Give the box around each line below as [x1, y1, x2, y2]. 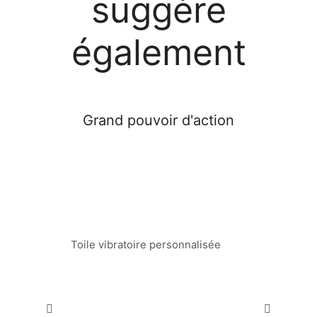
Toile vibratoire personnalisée [71, 238, 221, 251]
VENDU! [148, 173, 178, 184]
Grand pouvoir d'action [83, 111, 234, 129]
